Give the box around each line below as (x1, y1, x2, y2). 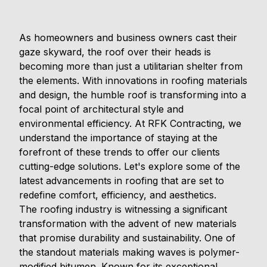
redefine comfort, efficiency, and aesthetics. (19, 189, 216, 201)
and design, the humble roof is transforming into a (19, 89, 246, 101)
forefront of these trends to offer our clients (19, 146, 220, 159)
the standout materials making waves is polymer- (19, 246, 240, 259)
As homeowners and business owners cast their (19, 32, 237, 44)
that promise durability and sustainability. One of (19, 232, 235, 244)
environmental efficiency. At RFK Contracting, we (19, 117, 241, 130)
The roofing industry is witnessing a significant (19, 203, 227, 216)
